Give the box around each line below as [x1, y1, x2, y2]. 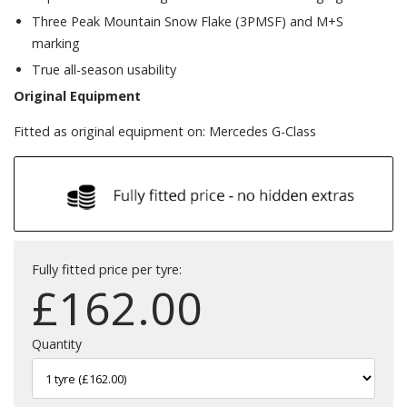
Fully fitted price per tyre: [32, 261, 182, 279]
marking [32, 34, 80, 52]
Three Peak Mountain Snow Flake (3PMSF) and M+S [32, 12, 343, 30]
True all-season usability [32, 60, 176, 78]
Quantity [32, 335, 82, 353]
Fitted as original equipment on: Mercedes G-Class [14, 122, 316, 140]
